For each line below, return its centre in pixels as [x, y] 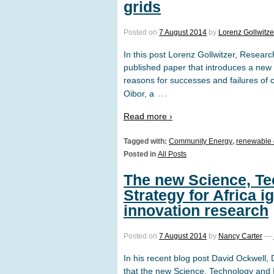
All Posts [172, 154]
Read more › [148, 116]
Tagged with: [146, 141]
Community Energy [201, 141]
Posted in [141, 154]
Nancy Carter [240, 236]
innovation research [196, 210]
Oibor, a [139, 94]
